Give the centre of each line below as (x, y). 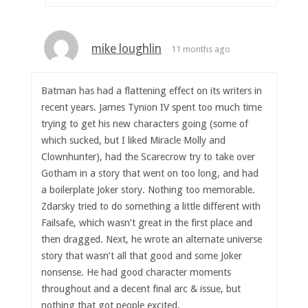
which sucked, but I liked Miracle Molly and (134, 141)
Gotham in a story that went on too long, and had (150, 174)
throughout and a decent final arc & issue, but (141, 289)
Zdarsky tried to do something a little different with (151, 207)
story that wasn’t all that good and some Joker (142, 256)
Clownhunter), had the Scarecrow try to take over (148, 157)
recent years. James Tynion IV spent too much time (152, 108)
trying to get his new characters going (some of (145, 124)
